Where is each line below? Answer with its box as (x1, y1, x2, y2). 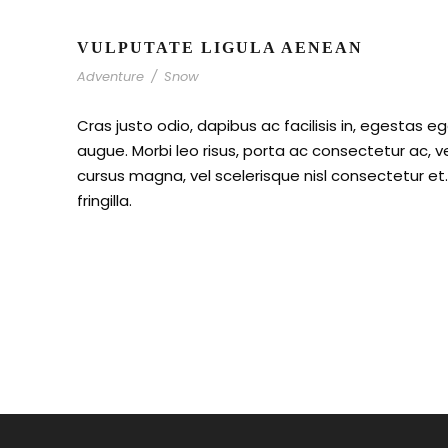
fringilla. (77, 190, 132, 212)
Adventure (77, 67, 144, 87)
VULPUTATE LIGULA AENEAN (77, 39, 363, 57)
